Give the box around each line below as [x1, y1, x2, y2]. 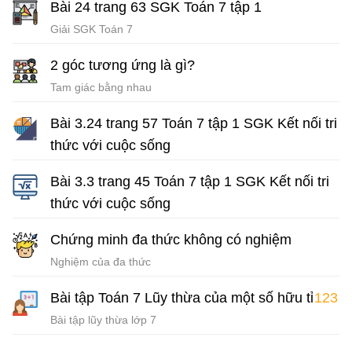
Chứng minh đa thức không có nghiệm [50, 231, 291, 247]
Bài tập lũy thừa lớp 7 [50, 313, 156, 326]
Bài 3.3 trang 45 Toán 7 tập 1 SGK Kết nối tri [50, 173, 329, 189]
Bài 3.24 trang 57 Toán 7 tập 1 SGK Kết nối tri [50, 115, 337, 131]
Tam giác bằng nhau [50, 80, 152, 93]
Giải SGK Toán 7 [50, 22, 133, 35]
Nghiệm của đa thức [50, 255, 151, 268]
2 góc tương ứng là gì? [50, 57, 195, 73]
